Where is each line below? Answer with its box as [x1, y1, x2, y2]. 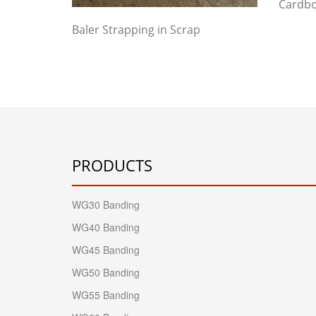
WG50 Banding [72, 265, 140, 280]
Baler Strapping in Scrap [72, 22, 200, 38]
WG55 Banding [72, 288, 140, 303]
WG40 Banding [72, 220, 140, 235]
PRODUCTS [72, 154, 152, 176]
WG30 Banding [72, 197, 140, 212]
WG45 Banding [72, 243, 140, 257]
